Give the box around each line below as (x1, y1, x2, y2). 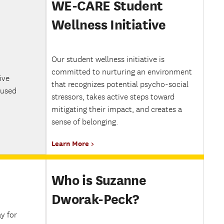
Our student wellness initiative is (51, 55, 164, 65)
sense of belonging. (51, 117, 118, 127)
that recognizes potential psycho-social (51, 80, 188, 90)
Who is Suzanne (51, 172, 146, 188)
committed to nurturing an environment (51, 67, 192, 77)
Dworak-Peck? (51, 191, 139, 207)
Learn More (51, 139, 89, 148)
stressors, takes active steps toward (51, 92, 174, 102)
